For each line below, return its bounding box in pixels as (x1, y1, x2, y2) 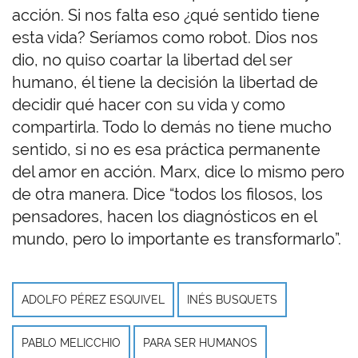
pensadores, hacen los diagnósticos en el (12, 207, 316, 227)
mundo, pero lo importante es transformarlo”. (12, 229, 341, 249)
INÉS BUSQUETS (187, 293, 277, 307)
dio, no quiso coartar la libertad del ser (12, 50, 292, 70)
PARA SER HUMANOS (143, 336, 257, 350)
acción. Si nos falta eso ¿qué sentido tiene (12, 6, 320, 26)
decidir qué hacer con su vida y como (12, 95, 285, 115)
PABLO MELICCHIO (22, 336, 121, 350)
